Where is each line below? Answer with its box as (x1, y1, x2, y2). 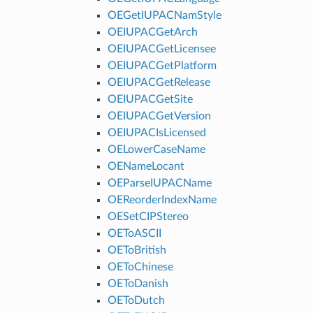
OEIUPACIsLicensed (107, 126, 206, 138)
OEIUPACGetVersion (107, 110, 211, 122)
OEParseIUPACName (107, 177, 212, 189)
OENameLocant (107, 160, 184, 172)
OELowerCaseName (107, 143, 205, 155)
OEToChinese (107, 261, 173, 272)
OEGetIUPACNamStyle (107, 9, 221, 21)
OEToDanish (107, 277, 168, 289)
